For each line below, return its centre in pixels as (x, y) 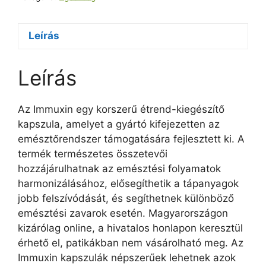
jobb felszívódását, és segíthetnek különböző (126, 198)
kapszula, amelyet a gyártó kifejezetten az (119, 124)
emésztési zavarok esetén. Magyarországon (123, 213)
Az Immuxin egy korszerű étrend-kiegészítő (121, 109)
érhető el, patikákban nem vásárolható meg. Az (131, 243)
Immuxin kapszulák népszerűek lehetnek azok (127, 258)
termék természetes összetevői (93, 154)
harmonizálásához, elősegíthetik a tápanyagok (128, 183)
